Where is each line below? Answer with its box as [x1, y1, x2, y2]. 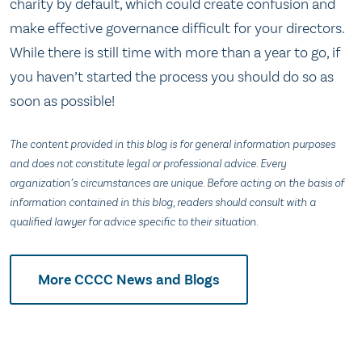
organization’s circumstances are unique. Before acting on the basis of [10, 176, 344, 191]
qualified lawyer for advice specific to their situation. [10, 215, 259, 229]
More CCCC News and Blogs [38, 270, 220, 288]
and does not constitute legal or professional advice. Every [10, 157, 286, 171]
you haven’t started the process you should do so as [10, 67, 334, 86]
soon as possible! [10, 91, 115, 110]
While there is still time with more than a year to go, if [10, 43, 340, 61]
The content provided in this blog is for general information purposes [10, 137, 335, 152]
